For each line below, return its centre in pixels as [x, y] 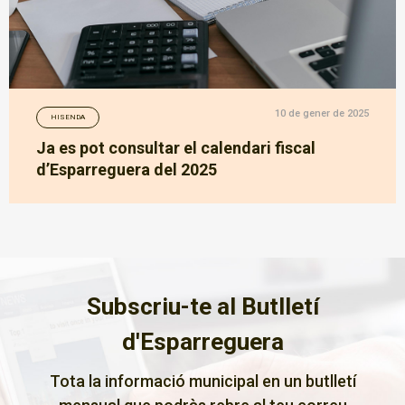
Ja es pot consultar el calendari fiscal [176, 148]
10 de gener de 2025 [322, 113]
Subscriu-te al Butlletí [202, 307]
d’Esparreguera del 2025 [127, 170]
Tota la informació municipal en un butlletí [202, 381]
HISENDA [68, 118]
